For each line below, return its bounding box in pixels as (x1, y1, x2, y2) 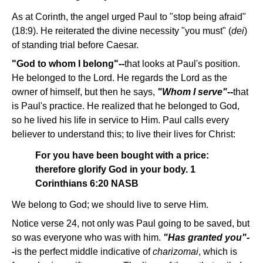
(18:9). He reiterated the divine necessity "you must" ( (12, 26, 231, 36)
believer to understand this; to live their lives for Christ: (12, 129, 235, 139)
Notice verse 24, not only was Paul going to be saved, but (12, 218, 249, 228)
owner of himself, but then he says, (12, 87, 157, 97)
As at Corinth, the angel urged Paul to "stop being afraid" (12, 12, 246, 22)
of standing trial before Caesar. (12, 40, 139, 50)
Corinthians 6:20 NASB (35, 178, 139, 188)
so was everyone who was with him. (12, 232, 163, 242)
